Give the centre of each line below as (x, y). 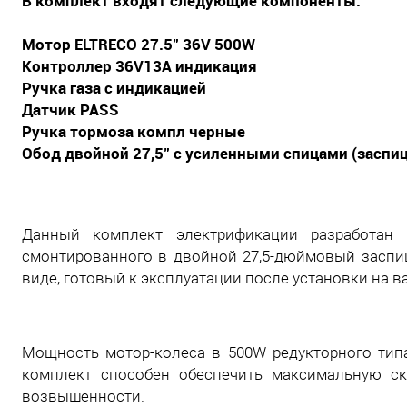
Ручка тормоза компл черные (134, 131)
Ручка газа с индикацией (114, 88)
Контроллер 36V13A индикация (139, 66)
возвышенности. (85, 396)
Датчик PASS (70, 109)
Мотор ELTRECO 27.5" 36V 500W (139, 44)
